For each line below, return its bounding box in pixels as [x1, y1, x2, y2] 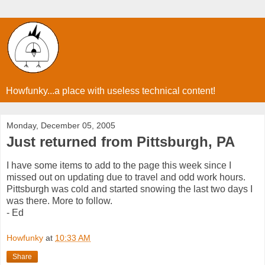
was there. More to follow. [7, 195, 112, 206]
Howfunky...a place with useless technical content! [6, 86, 215, 96]
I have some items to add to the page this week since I [7, 160, 231, 170]
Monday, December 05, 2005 [7, 121, 115, 130]
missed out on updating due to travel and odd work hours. [7, 172, 245, 182]
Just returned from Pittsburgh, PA [7, 134, 235, 150]
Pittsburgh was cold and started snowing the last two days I [7, 183, 253, 194]
